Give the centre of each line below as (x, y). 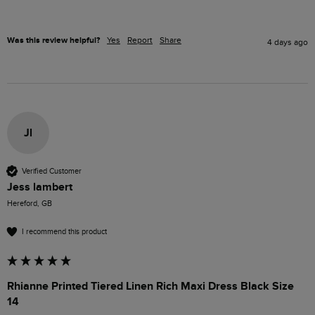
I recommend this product (64, 231)
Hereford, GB (30, 204)
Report (140, 40)
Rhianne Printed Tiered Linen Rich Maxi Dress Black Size (150, 287)
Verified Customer (52, 171)
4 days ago (288, 43)
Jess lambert (40, 187)
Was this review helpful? (53, 41)
